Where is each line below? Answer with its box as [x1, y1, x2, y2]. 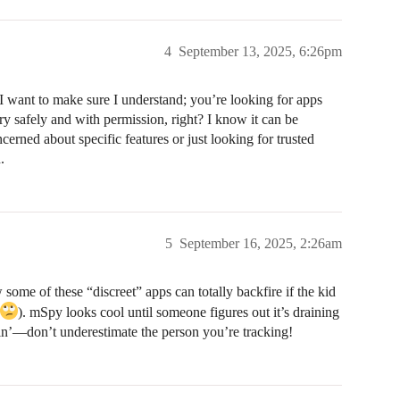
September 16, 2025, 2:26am [179, 235, 342, 251]
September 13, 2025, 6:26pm [179, 43, 342, 59]
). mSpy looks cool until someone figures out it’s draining [18, 304, 339, 320]
